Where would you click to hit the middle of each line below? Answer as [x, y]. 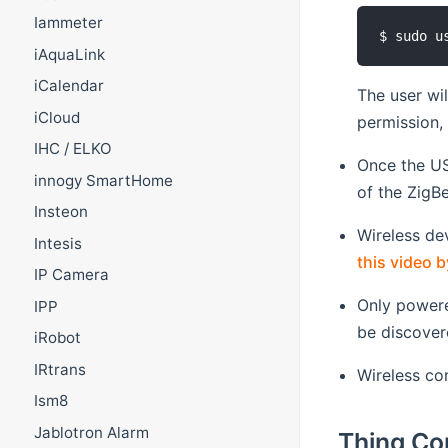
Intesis [57, 243]
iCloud [56, 117]
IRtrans [59, 369]
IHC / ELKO [72, 149]
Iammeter [68, 23]
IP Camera [71, 275]
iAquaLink [69, 54]
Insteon [60, 212]
